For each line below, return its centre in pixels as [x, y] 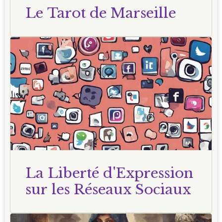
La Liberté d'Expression [109, 173]
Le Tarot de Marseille [101, 13]
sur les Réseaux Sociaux [108, 190]
